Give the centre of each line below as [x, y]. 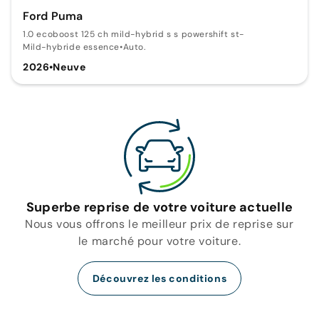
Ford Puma [53, 16]
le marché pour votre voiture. [159, 241]
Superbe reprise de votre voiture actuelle [159, 207]
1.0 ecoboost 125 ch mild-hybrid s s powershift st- [134, 34]
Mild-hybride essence [71, 47]
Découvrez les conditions [159, 278]
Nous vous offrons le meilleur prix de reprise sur [159, 224]
